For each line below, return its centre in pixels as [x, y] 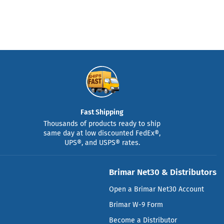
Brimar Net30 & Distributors [162, 172]
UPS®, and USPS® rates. [102, 142]
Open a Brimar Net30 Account [156, 189]
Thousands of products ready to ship [102, 123]
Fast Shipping [102, 112]
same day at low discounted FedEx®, [102, 133]
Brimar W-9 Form [136, 204]
